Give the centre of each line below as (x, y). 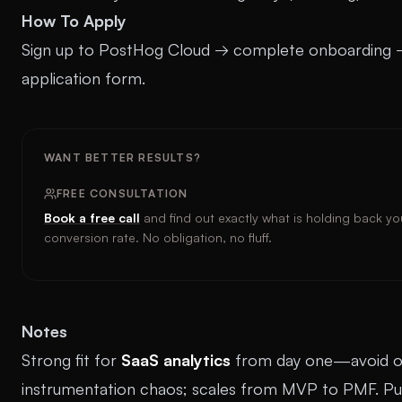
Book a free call (92, 218)
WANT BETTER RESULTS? (122, 157)
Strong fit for (71, 360)
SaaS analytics (176, 360)
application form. (83, 78)
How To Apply (74, 21)
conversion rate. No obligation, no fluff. (158, 237)
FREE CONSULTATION (122, 193)
